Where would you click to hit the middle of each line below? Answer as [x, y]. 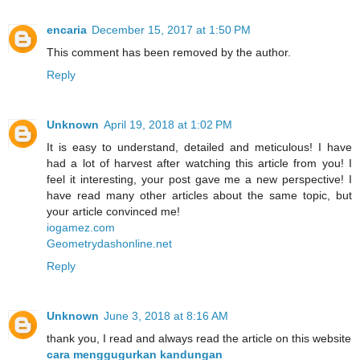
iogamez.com [81, 227]
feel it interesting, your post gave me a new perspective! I [199, 179]
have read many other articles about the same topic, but [199, 195]
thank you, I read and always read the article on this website [199, 338]
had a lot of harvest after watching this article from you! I [199, 163]
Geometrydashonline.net [109, 243]
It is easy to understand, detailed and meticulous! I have [199, 147]
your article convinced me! [113, 211]
